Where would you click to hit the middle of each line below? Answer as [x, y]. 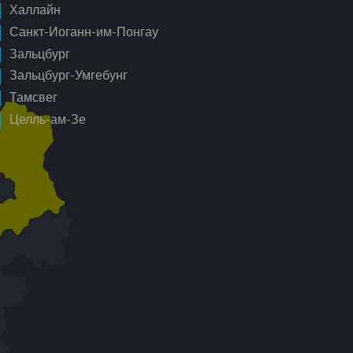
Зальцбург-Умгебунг [67, 76]
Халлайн [33, 10]
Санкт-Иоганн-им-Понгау [82, 32]
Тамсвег [32, 98]
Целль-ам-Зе [46, 120]
